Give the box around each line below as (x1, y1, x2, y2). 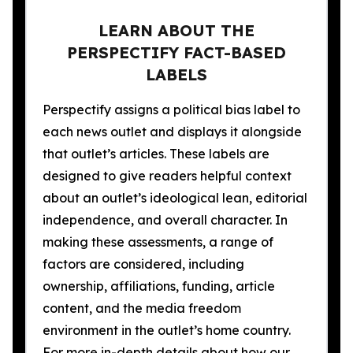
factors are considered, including (43, 256, 244, 272)
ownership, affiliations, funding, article (43, 278, 275, 294)
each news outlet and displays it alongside (43, 124, 302, 139)
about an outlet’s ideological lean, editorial (43, 190, 307, 206)
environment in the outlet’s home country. (43, 322, 291, 338)
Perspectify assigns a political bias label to (43, 102, 300, 117)
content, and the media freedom (43, 300, 241, 316)
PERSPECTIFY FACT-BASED (67, 43, 286, 62)
